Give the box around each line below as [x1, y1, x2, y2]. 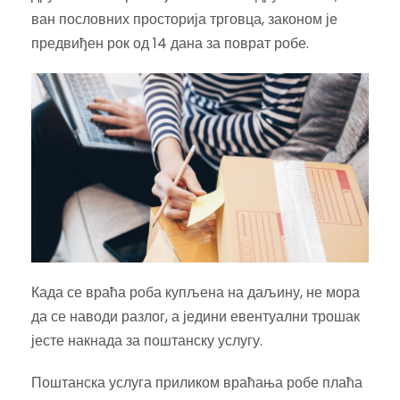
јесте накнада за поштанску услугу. [31, 330, 262, 352]
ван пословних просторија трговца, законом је [31, 8, 337, 29]
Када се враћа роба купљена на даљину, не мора [31, 282, 360, 304]
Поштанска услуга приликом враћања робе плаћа [31, 372, 362, 394]
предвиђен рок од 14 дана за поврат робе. [31, 32, 309, 54]
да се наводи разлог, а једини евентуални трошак [31, 306, 360, 328]
